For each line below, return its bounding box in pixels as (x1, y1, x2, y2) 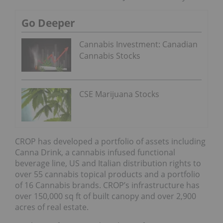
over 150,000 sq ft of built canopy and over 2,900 (15, 190, 196, 202)
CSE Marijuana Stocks (79, 88, 159, 100)
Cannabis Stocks (79, 50, 140, 62)
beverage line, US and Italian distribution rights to (15, 157, 201, 169)
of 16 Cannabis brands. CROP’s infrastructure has (15, 179, 200, 191)
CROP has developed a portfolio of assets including (15, 135, 206, 147)
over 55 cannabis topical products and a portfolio (15, 168, 200, 180)
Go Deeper (21, 16, 75, 30)
